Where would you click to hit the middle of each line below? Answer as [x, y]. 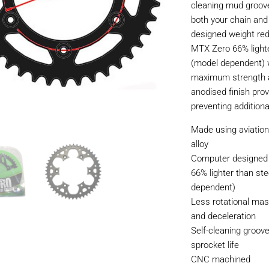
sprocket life [215, 245]
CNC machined [221, 259]
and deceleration [224, 216]
